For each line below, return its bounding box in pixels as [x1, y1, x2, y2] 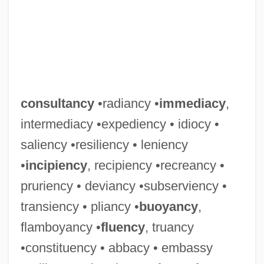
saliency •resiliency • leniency [20, 137, 188, 152]
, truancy [144, 219, 194, 235]
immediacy [159, 95, 226, 111]
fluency [100, 219, 145, 235]
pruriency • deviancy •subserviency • [20, 178, 227, 193]
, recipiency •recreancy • [87, 157, 225, 173]
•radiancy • [94, 95, 159, 111]
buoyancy [138, 199, 198, 214]
